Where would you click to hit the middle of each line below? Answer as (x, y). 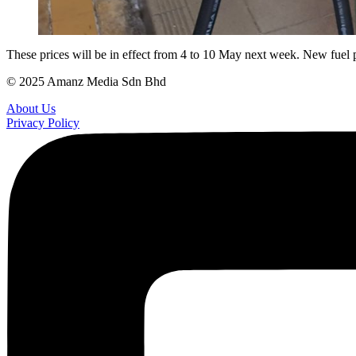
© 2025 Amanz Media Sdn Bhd (86, 81)
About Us (31, 108)
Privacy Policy (43, 122)
